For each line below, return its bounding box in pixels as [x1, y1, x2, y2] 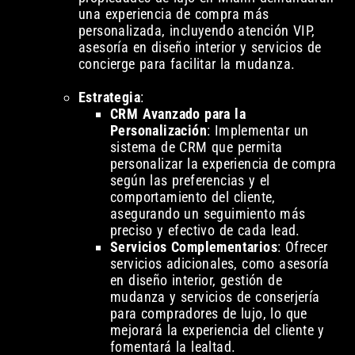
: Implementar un [206, 122, 309, 139]
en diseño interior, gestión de [109, 272, 282, 289]
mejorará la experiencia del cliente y [109, 322, 325, 339]
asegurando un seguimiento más [109, 205, 306, 223]
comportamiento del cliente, [109, 189, 276, 206]
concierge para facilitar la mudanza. [78, 55, 296, 73]
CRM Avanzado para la [109, 105, 246, 123]
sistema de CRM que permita [109, 139, 283, 156]
